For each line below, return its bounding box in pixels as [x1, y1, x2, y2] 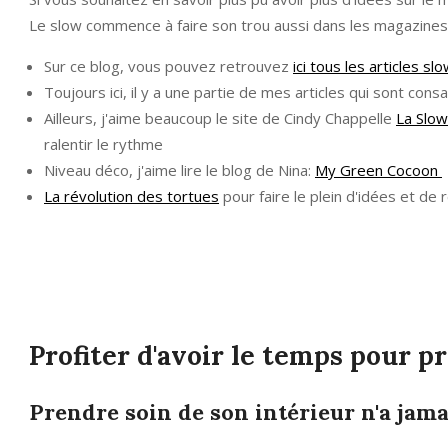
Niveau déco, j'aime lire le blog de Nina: [44, 159, 315, 180]
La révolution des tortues [44, 185, 219, 206]
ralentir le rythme [44, 133, 163, 154]
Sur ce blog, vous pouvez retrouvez [44, 55, 293, 76]
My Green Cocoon [315, 159, 442, 180]
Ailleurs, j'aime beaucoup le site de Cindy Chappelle [44, 107, 396, 128]
